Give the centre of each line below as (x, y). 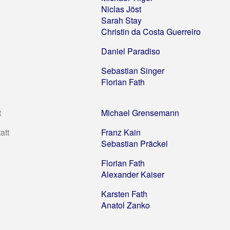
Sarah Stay (121, 20)
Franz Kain (121, 132)
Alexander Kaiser (133, 174)
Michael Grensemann (140, 112)
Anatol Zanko (126, 205)
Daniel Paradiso (131, 51)
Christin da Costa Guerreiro (151, 31)
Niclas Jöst (121, 9)
